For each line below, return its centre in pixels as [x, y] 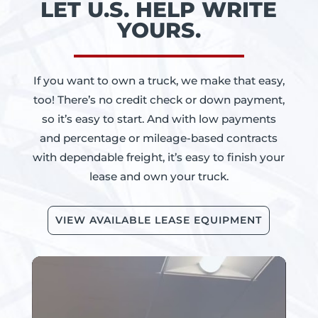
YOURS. [159, 30]
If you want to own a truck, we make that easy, [159, 81]
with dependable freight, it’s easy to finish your [159, 157]
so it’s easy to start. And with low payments [159, 119]
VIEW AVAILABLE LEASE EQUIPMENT [159, 220]
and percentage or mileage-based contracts [159, 138]
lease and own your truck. [159, 176]
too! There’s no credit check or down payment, [159, 100]
